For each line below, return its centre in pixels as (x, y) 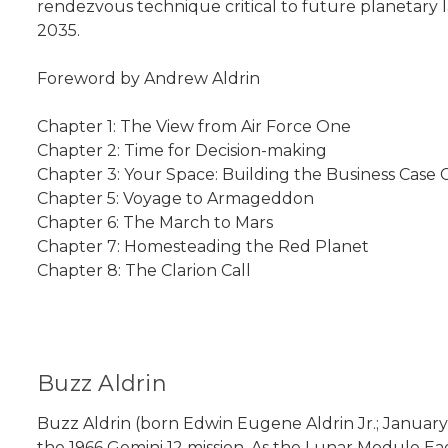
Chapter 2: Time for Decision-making (182, 151)
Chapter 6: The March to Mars (155, 223)
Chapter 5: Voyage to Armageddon (175, 199)
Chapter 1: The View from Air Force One (194, 127)
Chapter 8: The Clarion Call (144, 271)
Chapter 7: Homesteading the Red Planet (203, 247)
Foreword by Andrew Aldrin (148, 79)
